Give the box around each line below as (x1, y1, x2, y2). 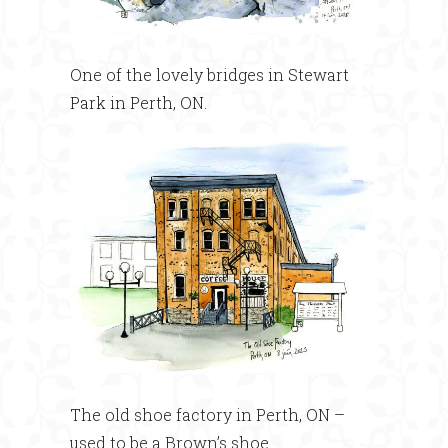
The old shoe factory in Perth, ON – (70, 403, 345, 425)
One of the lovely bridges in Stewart (70, 63, 349, 85)
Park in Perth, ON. (70, 91, 207, 113)
